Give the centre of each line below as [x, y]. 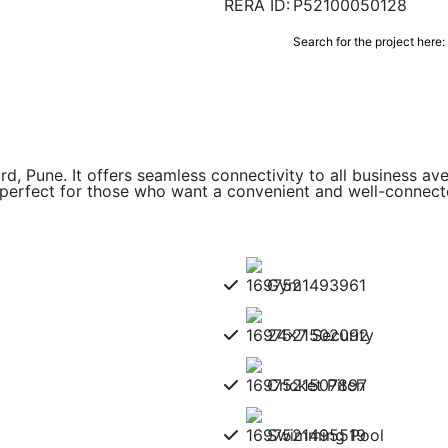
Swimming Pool [325, 435]
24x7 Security [320, 335]
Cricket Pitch [316, 385]
